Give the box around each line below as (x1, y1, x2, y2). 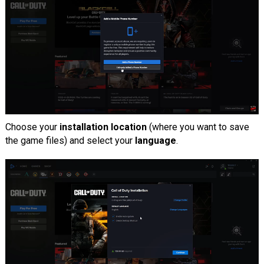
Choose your (5, 121, 60, 133)
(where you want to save (146, 121, 249, 133)
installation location (59, 121, 147, 133)
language (134, 134, 176, 146)
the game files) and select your (5, 134, 135, 146)
